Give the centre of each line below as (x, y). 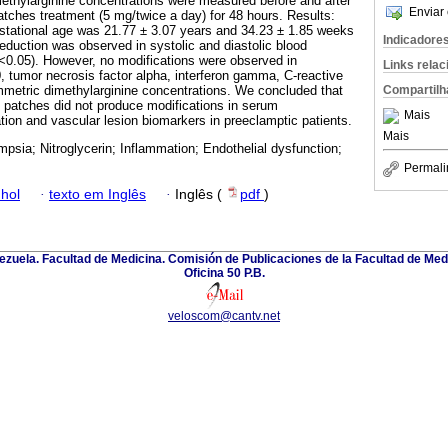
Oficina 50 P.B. (224, 272)
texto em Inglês (97, 194)
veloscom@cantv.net (224, 315)
